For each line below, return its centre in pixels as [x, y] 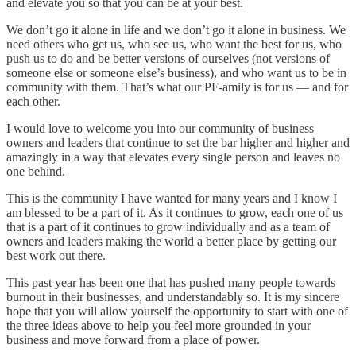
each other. [33, 102]
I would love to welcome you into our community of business [160, 129]
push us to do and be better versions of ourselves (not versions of [168, 59]
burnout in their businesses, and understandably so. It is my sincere [173, 297]
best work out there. [56, 256]
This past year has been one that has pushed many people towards [171, 283]
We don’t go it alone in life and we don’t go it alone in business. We [176, 30]
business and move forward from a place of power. [133, 340]
